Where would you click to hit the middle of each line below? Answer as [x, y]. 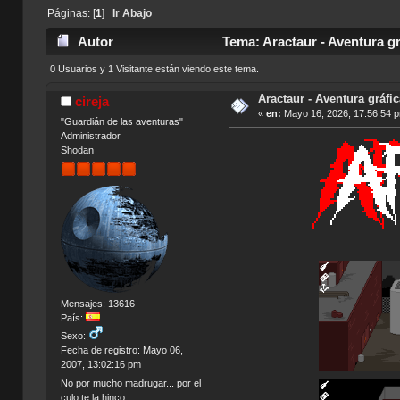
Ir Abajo [132, 13]
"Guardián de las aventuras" [121, 121]
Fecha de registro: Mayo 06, [121, 350]
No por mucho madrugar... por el [130, 383]
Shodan [77, 150]
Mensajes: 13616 [97, 303]
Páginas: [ [71, 13]
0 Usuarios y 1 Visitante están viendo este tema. [154, 69]
